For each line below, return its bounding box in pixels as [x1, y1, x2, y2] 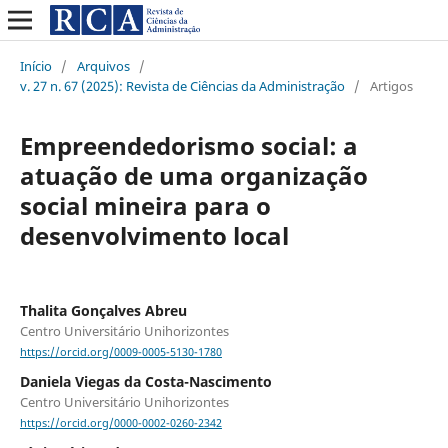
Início [19, 56, 52, 75]
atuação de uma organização [19, 158, 368, 192]
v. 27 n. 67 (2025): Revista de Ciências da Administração [19, 76, 345, 95]
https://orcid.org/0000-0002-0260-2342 [19, 416, 222, 431]
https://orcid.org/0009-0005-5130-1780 [19, 345, 222, 360]
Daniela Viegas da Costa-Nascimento [19, 372, 272, 392]
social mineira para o [19, 188, 271, 222]
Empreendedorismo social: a [19, 128, 358, 162]
